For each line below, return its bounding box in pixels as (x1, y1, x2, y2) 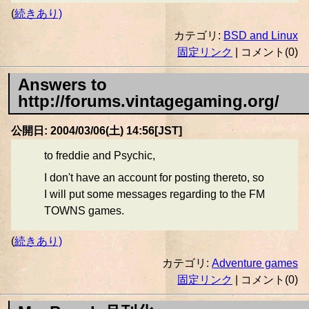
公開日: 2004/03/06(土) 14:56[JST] (11, 125, 182, 137)
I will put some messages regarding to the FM (44, 188, 265, 201)
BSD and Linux (223, 30, 298, 42)
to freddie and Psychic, (44, 150, 155, 162)
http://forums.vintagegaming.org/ (18, 92, 280, 111)
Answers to (18, 75, 108, 94)
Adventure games (212, 257, 298, 270)
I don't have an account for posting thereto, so (44, 172, 264, 184)
